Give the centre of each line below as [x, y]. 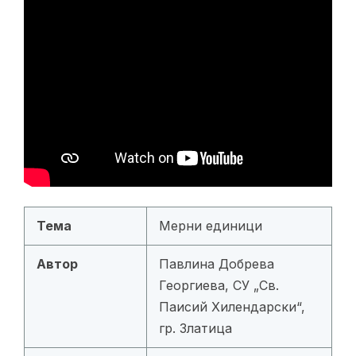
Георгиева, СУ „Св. [219, 285]
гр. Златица [195, 328]
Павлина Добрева [217, 263]
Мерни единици [211, 225]
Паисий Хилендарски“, [232, 306]
